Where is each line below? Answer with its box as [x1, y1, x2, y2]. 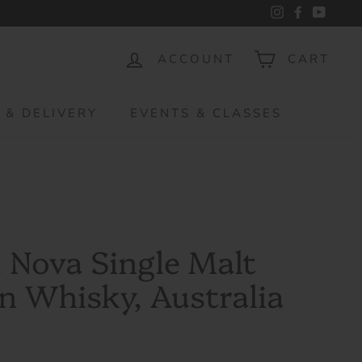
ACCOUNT [158, 51, 234, 67]
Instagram [284, 5, 337, 21]
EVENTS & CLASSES [130, 105, 282, 121]
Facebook [305, 5, 355, 21]
